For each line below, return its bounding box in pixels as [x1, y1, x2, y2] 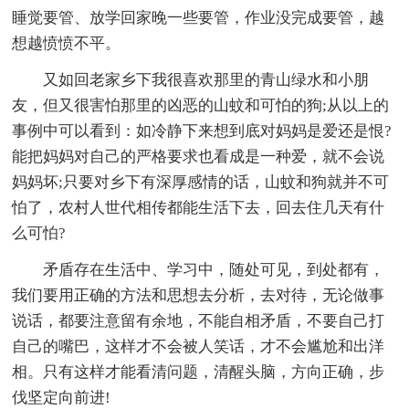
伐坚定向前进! [12, 388, 111, 406]
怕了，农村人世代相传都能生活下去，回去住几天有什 [12, 198, 385, 216]
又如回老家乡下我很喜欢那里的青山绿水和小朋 [43, 70, 370, 89]
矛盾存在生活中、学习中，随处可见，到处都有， [43, 260, 385, 278]
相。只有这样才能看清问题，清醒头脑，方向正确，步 [12, 362, 385, 381]
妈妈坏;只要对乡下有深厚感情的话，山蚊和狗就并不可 [12, 173, 390, 191]
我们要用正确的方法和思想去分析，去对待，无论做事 [12, 286, 385, 304]
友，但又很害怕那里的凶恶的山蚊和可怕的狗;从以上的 [12, 96, 390, 114]
